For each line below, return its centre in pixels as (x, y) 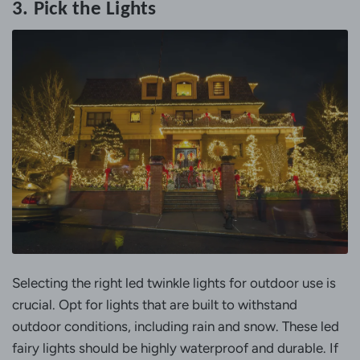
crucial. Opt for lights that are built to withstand (155, 305)
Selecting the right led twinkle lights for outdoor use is (174, 283)
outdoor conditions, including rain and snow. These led (176, 327)
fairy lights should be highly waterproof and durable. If (175, 348)
